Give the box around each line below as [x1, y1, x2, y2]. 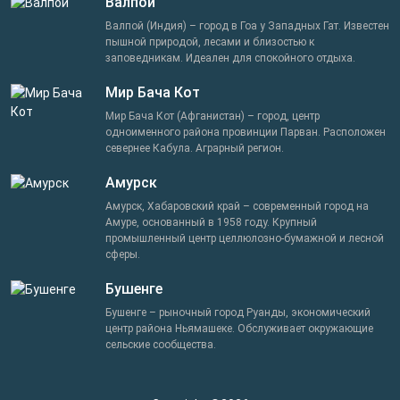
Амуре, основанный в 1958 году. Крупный [105, 216, 317, 229]
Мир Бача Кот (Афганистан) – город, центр [105, 110, 320, 123]
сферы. [105, 248, 140, 262]
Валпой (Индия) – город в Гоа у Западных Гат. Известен [105, 20, 389, 33]
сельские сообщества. [105, 338, 216, 352]
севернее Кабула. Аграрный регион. [105, 142, 284, 155]
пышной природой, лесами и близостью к [105, 36, 314, 49]
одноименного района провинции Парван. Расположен [105, 126, 386, 139]
